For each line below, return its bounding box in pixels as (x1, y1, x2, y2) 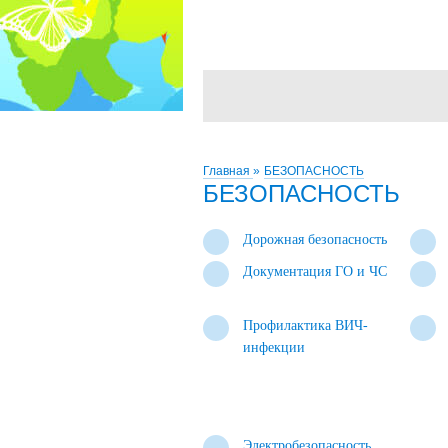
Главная (203, 164, 253, 178)
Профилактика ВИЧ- (243, 318, 368, 333)
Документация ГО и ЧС (243, 264, 387, 279)
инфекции (243, 340, 305, 355)
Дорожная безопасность (243, 232, 387, 247)
